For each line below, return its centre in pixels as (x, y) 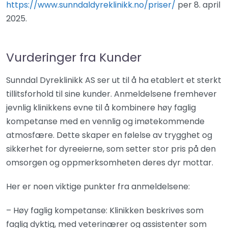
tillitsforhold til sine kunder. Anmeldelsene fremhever (111, 94)
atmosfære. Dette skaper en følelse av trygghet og (109, 135)
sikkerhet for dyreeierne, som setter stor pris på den (111, 149)
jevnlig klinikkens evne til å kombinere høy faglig (101, 108)
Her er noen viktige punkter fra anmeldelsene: (98, 187)
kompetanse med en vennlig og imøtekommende (105, 121)
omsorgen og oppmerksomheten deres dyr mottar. (110, 163)
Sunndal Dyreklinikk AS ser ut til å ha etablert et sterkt (114, 80)
